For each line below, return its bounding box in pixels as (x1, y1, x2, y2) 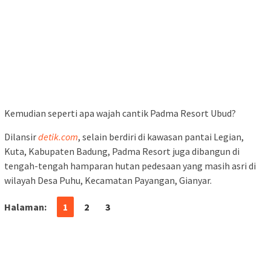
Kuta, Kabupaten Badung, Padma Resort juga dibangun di (4, 145, 240, 158)
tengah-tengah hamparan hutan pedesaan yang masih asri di (4, 160, 256, 172)
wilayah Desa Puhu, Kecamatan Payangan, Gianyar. (4, 174, 212, 187)
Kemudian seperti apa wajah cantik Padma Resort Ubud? (4, 107, 236, 120)
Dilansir (4, 131, 38, 143)
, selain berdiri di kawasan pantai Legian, (78, 131, 244, 143)
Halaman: (4, 201, 47, 214)
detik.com (38, 131, 78, 143)
